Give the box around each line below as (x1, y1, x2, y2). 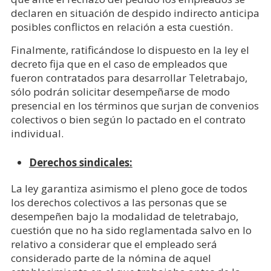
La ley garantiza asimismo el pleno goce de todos (10, 181, 247, 195)
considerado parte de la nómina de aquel (10, 251, 211, 265)
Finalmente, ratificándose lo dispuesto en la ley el (10, 43, 249, 57)
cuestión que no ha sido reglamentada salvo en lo (10, 223, 252, 237)
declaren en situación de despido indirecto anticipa (10, 6, 260, 20)
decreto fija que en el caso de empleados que (10, 57, 227, 71)
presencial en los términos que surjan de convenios (10, 99, 259, 113)
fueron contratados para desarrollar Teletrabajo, (10, 71, 247, 85)
